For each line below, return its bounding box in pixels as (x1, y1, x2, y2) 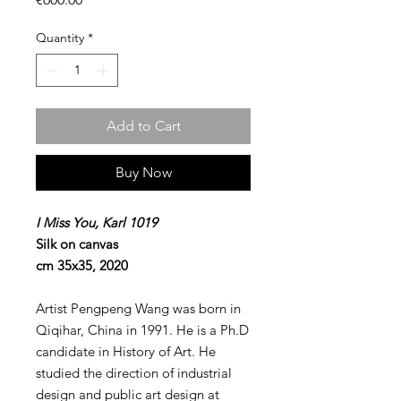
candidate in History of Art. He (36, 343, 216, 360)
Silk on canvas (36, 235, 118, 252)
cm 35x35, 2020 (36, 257, 128, 274)
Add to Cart (106, 117, 181, 134)
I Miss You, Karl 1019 (36, 214, 158, 231)
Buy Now (115, 164, 172, 181)
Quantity (36, 30, 84, 46)
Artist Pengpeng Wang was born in (36, 300, 241, 317)
